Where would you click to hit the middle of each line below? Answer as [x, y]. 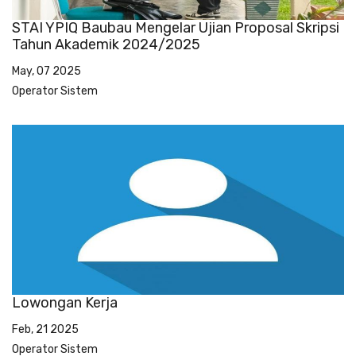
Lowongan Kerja [65, 303]
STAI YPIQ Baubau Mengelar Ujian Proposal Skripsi [176, 27]
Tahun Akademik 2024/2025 [106, 44]
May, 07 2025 [46, 71]
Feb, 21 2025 [45, 330]
